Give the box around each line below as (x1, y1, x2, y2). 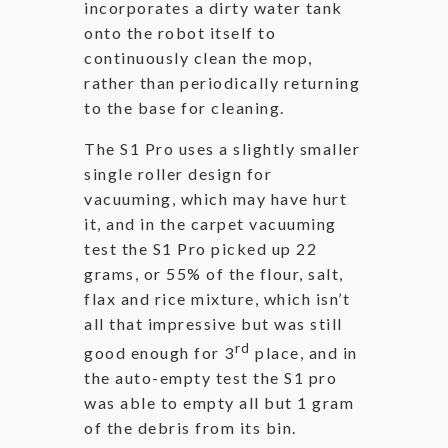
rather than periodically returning (84, 72, 360, 92)
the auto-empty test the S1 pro (84, 368, 337, 388)
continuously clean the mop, (84, 47, 313, 67)
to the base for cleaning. (84, 97, 289, 117)
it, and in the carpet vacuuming (84, 213, 337, 233)
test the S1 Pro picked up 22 (84, 238, 317, 258)
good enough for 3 (84, 343, 235, 363)
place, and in (250, 343, 358, 363)
